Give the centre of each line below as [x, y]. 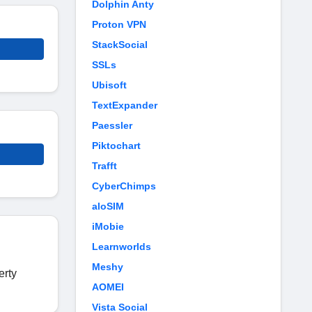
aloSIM [108, 206]
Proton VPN [119, 24]
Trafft [104, 166]
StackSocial [120, 45]
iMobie [108, 226]
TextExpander [125, 105]
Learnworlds [122, 247]
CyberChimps [124, 186]
